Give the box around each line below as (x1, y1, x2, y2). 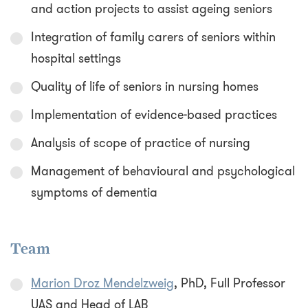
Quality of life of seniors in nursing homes (31, 78, 258, 96)
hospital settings (31, 49, 121, 68)
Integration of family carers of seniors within (31, 28, 276, 47)
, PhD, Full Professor (174, 274, 285, 293)
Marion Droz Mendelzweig (31, 274, 174, 293)
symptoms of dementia (31, 184, 157, 202)
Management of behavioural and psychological (31, 162, 295, 181)
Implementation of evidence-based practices (31, 106, 277, 124)
